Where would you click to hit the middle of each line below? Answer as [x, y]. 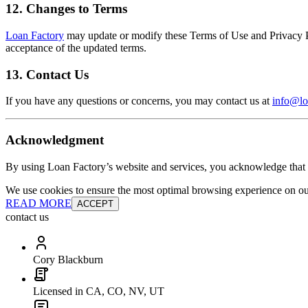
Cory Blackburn [68, 259]
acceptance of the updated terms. [76, 48]
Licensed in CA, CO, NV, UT [99, 291]
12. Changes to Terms [66, 9]
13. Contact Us [47, 74]
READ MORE [38, 203]
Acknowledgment [55, 140]
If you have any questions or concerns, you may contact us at [139, 101]
